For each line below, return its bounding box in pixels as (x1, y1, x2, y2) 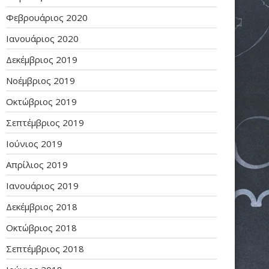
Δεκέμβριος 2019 (6, 53, 77, 66)
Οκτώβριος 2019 (6, 95, 77, 108)
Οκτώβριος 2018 (6, 222, 77, 234)
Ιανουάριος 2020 (6, 32, 79, 45)
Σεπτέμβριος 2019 (6, 116, 84, 129)
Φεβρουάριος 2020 (6, 11, 88, 24)
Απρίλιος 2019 (6, 159, 68, 171)
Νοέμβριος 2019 (6, 74, 75, 87)
